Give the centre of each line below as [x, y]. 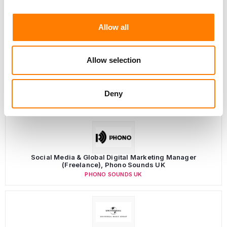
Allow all [113, 27]
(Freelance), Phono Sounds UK [113, 164]
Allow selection [113, 60]
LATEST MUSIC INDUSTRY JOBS [68, 99]
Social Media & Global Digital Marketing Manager [113, 157]
